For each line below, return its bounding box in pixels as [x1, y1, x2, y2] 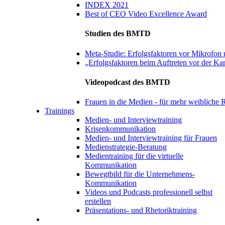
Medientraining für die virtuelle [85, 152, 183, 161]
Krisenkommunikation [85, 125, 156, 134]
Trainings [45, 106, 74, 116]
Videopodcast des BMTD [85, 77, 170, 86]
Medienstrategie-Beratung [85, 143, 167, 152]
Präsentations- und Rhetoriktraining [85, 206, 197, 215]
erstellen [85, 197, 111, 206]
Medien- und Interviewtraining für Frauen [85, 134, 217, 143]
